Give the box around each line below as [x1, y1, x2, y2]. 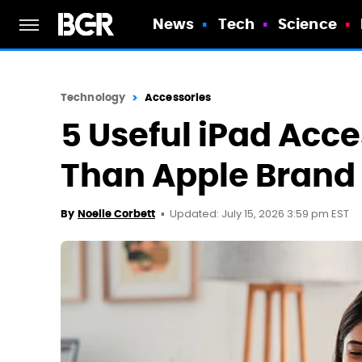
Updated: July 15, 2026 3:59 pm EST [170, 206, 349, 223]
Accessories [145, 90, 212, 104]
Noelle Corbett [78, 207, 155, 221]
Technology [61, 90, 125, 104]
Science [278, 15, 337, 33]
